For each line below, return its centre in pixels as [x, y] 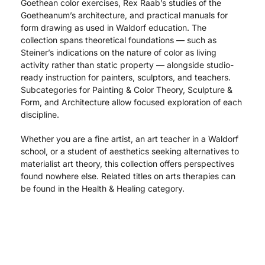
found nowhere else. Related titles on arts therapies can [128, 176]
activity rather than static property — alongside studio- [127, 65]
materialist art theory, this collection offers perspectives [127, 163]
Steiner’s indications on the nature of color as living [119, 53]
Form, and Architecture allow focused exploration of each [131, 102]
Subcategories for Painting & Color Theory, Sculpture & [127, 90]
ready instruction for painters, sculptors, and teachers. [126, 77]
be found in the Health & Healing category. [103, 188]
